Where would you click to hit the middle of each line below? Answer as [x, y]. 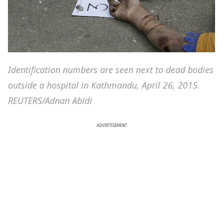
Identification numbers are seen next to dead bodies [111, 69]
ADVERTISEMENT [111, 125]
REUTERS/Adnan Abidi [50, 100]
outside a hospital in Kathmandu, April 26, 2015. [104, 85]
